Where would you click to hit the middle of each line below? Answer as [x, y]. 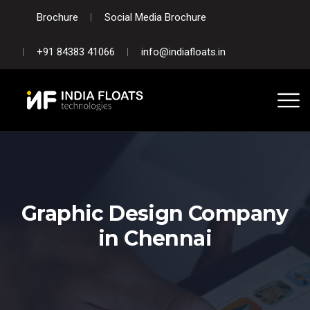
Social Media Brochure [155, 17]
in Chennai [155, 238]
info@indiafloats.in [183, 52]
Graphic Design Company [155, 213]
